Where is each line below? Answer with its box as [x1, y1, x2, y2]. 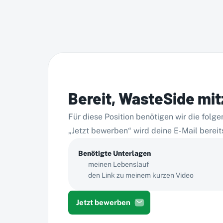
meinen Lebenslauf [88, 160, 149, 168]
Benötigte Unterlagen [78, 149, 151, 157]
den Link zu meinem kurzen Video [88, 171, 194, 179]
